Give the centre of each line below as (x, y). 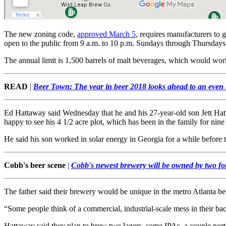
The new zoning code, (41, 34)
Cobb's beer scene (35, 165)
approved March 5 (106, 34)
